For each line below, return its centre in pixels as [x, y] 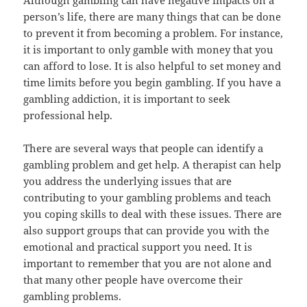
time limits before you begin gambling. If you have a [152, 83]
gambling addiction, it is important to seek [127, 99]
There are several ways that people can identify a [144, 148]
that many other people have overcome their [133, 280]
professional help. [68, 115]
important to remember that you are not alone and [148, 263]
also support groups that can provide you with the [147, 231]
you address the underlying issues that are [128, 181]
